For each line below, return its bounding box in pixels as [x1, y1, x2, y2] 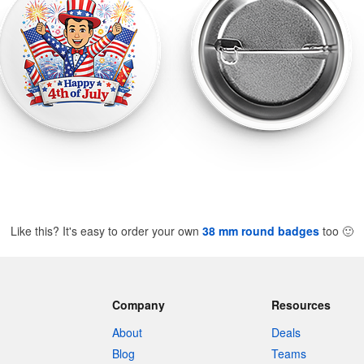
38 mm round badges [202, 223, 319, 239]
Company [111, 297, 165, 313]
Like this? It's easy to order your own [11, 223, 202, 239]
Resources [271, 297, 331, 313]
